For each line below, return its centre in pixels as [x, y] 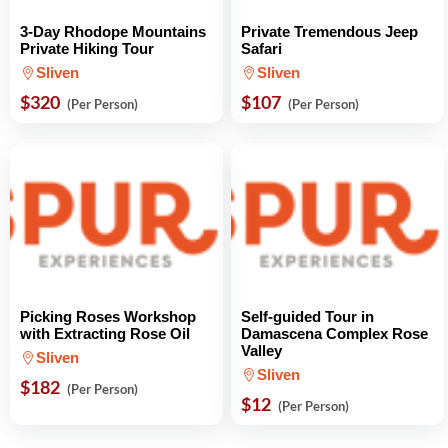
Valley [261, 350]
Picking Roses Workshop [108, 316]
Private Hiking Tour [87, 48]
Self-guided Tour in [307, 316]
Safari [261, 48]
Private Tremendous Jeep [329, 31]
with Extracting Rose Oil [105, 333]
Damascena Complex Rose [334, 333]
